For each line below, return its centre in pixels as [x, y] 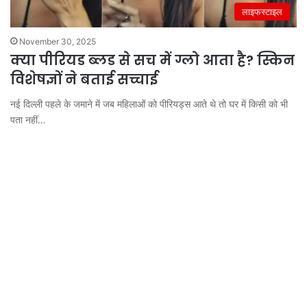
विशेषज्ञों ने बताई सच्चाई [84, 79]
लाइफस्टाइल [262, 11]
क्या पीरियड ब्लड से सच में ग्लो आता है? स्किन [152, 60]
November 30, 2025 [58, 41]
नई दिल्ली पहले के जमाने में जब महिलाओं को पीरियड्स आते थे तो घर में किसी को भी [149, 103]
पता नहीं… [28, 119]
